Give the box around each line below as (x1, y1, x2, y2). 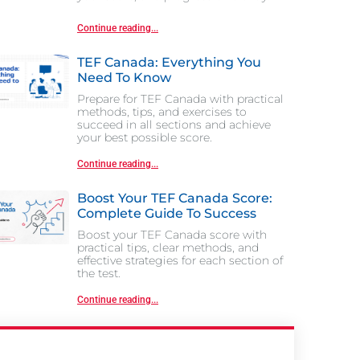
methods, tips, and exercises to (77, 104, 247, 119)
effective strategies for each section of (77, 252, 283, 268)
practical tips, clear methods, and (77, 239, 259, 255)
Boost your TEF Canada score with (77, 227, 267, 242)
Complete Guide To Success (77, 205, 256, 221)
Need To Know (77, 69, 171, 85)
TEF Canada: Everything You (77, 54, 261, 70)
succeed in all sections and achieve (77, 117, 271, 132)
